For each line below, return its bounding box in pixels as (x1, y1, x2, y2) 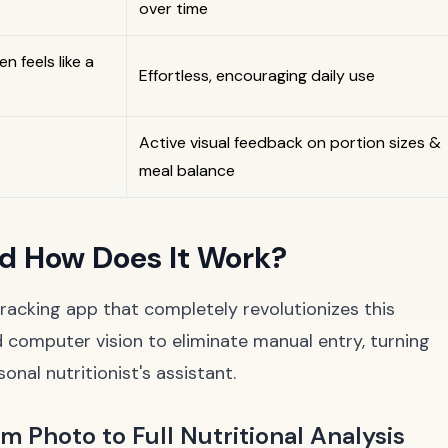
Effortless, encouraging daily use (139, 65, 375, 86)
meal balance (139, 160, 235, 181)
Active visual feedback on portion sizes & (139, 132, 441, 153)
